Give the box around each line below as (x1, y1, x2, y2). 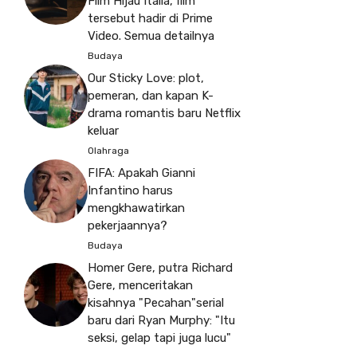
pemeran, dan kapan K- (88, 88, 214, 104)
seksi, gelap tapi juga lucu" (88, 331, 231, 346)
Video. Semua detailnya (88, 29, 214, 44)
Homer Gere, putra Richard (88, 261, 233, 276)
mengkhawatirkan (88, 201, 185, 216)
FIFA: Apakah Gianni (88, 166, 195, 181)
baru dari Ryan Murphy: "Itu (88, 313, 235, 328)
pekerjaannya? (88, 218, 167, 233)
